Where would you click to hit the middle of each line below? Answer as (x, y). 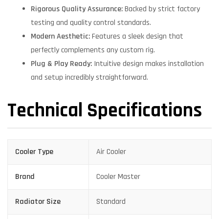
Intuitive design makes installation (148, 64)
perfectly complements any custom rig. (93, 50)
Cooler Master (118, 176)
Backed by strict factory (161, 9)
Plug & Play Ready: (61, 64)
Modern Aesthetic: (60, 37)
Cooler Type (34, 152)
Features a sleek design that (137, 37)
